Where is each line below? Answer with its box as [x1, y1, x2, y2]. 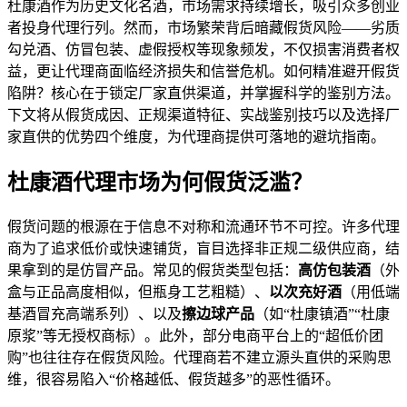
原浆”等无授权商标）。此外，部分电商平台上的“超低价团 [7, 327, 383, 343]
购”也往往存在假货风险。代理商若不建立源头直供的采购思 [7, 349, 392, 365]
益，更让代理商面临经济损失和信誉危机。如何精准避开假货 [7, 63, 400, 79]
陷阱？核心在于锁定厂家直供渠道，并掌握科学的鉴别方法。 [7, 84, 400, 101]
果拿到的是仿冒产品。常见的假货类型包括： [7, 262, 298, 278]
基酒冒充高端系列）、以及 [7, 305, 182, 322]
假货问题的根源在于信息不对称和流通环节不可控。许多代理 [7, 218, 400, 234]
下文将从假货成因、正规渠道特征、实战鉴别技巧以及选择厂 [7, 106, 400, 123]
